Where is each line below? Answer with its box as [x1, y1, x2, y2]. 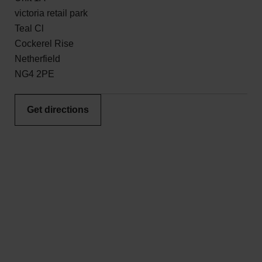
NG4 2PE [15, 69, 54, 79]
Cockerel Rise [15, 39, 74, 49]
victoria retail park [15, 8, 88, 18]
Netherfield [15, 54, 60, 64]
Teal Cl [15, 23, 44, 33]
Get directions [27, 105, 89, 115]
